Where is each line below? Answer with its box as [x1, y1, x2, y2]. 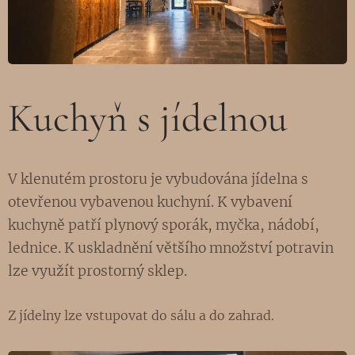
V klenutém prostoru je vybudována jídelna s [8, 170, 308, 188]
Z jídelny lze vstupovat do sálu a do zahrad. [8, 307, 274, 323]
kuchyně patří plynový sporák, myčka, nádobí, [8, 216, 319, 234]
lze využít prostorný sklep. [8, 261, 190, 280]
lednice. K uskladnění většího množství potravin [8, 239, 334, 257]
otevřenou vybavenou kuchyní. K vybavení [8, 193, 292, 211]
